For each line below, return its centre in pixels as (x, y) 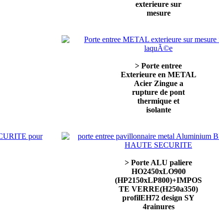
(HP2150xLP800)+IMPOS (158, 180)
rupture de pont (158, 92)
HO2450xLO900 (158, 171)
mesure (158, 13)
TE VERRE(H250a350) (158, 189)
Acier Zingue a (158, 83)
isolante (158, 110)
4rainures (158, 207)
